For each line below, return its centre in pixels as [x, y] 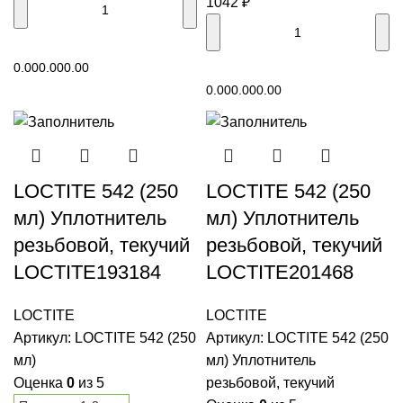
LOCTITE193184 [87, 272]
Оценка [40, 382]
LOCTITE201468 [280, 272]
